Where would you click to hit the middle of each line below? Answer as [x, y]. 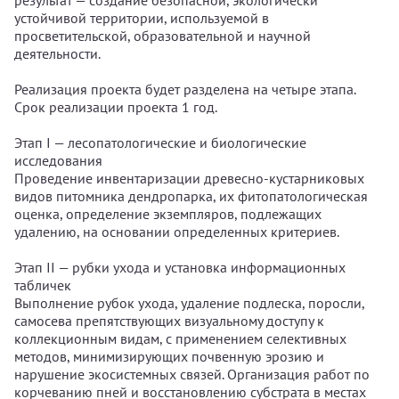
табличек [43, 285]
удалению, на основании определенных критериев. [177, 232]
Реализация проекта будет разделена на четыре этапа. [185, 89]
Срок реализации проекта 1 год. [116, 107]
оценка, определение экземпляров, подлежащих [168, 214]
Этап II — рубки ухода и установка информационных [180, 267]
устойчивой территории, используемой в [142, 18]
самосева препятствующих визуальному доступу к [169, 321]
